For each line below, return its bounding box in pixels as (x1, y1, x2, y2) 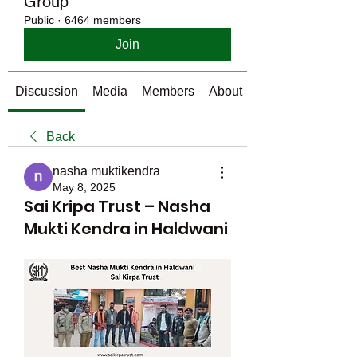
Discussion (15, 84, 78, 98)
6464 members (65, 14, 141, 26)
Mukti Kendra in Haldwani (24, 218, 228, 240)
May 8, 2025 (53, 181, 116, 194)
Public (24, 14, 54, 26)
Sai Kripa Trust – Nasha (24, 195, 210, 218)
